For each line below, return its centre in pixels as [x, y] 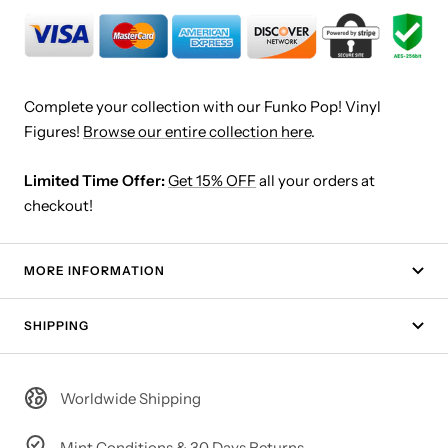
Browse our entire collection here [197, 131]
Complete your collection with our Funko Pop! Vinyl [202, 106]
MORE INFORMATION [94, 270]
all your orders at [315, 180]
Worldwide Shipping [130, 398]
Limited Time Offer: [94, 180]
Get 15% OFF [212, 180]
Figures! [53, 131]
